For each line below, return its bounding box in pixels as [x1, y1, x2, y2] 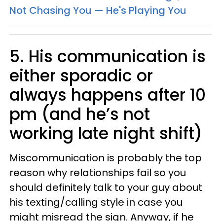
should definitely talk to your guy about [9, 181, 202, 194]
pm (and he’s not [9, 103, 150, 126]
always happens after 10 [9, 83, 206, 107]
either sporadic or [9, 64, 153, 87]
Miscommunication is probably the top [9, 151, 202, 165]
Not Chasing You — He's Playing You [9, 3, 186, 17]
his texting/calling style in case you [9, 195, 183, 209]
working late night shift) [9, 122, 202, 145]
